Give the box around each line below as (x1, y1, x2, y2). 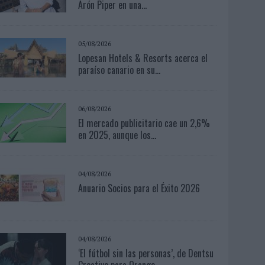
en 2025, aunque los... (78, 127, 157, 142)
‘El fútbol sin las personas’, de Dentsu (78, 245, 214, 260)
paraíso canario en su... (78, 62, 161, 77)
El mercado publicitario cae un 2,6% (78, 115, 211, 130)
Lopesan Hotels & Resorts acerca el (78, 50, 208, 65)
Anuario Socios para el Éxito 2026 (78, 180, 201, 195)
